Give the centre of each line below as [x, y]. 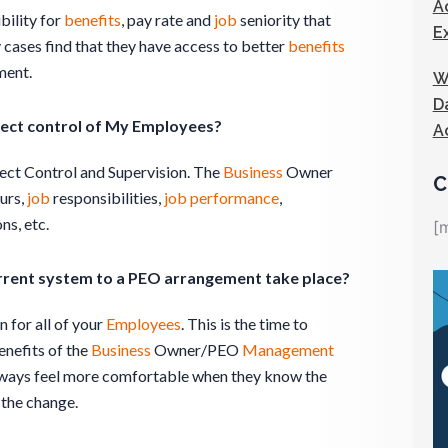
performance [234, 197]
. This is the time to [244, 323]
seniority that [284, 19]
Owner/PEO [196, 349]
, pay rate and [167, 19]
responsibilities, [107, 197]
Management [288, 349]
